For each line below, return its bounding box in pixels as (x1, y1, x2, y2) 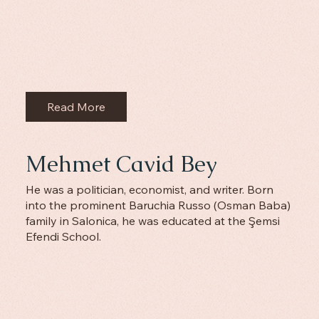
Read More (47, 100, 106, 115)
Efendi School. (25, 229, 101, 244)
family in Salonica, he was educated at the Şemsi (25, 214, 280, 229)
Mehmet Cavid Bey (25, 149, 217, 178)
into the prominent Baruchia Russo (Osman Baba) (25, 198, 291, 213)
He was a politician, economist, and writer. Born (25, 182, 273, 197)
